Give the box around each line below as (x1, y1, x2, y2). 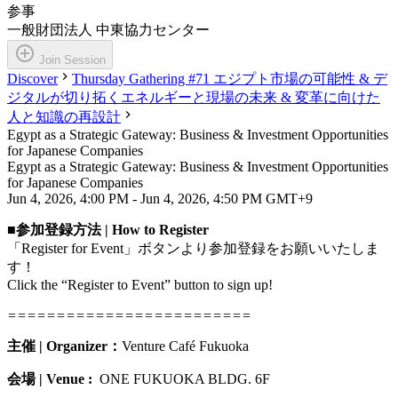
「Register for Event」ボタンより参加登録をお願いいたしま (7, 241, 379, 257)
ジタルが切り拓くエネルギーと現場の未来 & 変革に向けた (7, 90, 380, 106)
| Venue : (36, 371, 99, 387)
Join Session (39, 53, 106, 68)
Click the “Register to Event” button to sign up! (7, 277, 273, 293)
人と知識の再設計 (7, 109, 121, 125)
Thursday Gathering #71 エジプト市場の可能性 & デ (72, 71, 387, 87)
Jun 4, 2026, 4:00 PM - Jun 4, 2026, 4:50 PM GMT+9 (7, 191, 313, 207)
